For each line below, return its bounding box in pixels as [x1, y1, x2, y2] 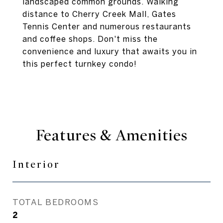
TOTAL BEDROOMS [12, 197, 99, 207]
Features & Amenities [35, 126, 188, 145]
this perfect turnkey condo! [22, 59, 137, 68]
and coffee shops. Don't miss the [22, 34, 158, 43]
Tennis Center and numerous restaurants [22, 22, 191, 31]
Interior [12, 158, 60, 171]
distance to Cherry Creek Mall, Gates [22, 9, 176, 18]
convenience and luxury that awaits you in [22, 47, 197, 56]
